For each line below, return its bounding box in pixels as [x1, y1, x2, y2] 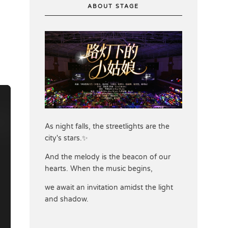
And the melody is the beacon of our [44, 153, 170, 162]
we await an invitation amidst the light [44, 183, 173, 192]
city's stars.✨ [44, 134, 88, 143]
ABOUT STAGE [88, 3, 139, 10]
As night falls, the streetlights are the [44, 122, 169, 131]
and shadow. [44, 195, 89, 204]
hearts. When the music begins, [44, 164, 153, 174]
